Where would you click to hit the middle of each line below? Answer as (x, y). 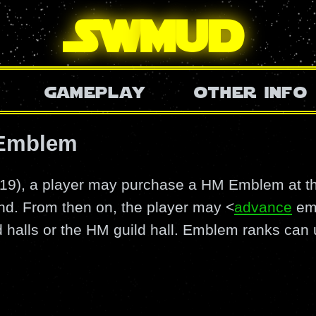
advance (263, 207)
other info (251, 90)
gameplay (95, 90)
